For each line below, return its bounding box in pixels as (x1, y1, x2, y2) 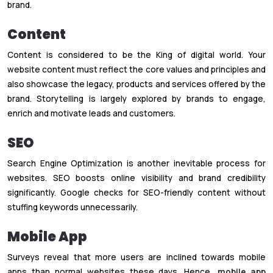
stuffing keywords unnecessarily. (7, 201, 138, 213)
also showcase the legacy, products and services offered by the (7, 78, 266, 90)
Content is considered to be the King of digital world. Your (7, 49, 266, 60)
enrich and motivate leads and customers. (7, 107, 175, 119)
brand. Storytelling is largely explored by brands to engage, (7, 93, 266, 104)
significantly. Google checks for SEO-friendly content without (7, 186, 266, 198)
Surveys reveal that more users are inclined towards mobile (7, 251, 266, 263)
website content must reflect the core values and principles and (7, 63, 266, 75)
